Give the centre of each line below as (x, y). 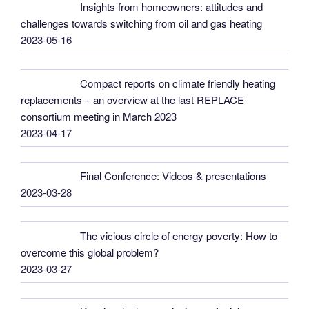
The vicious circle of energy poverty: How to (179, 235)
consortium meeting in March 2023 (99, 116)
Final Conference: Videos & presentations (173, 176)
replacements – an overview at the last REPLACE (132, 99)
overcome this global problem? (90, 252)
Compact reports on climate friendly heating (178, 83)
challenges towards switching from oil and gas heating (141, 23)
